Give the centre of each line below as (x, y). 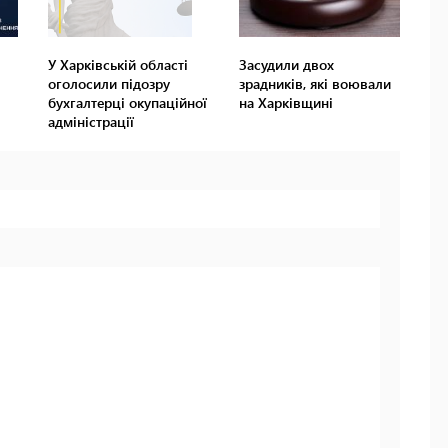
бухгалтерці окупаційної (128, 103)
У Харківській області (118, 65)
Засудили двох (286, 65)
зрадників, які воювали (314, 84)
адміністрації (91, 122)
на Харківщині (285, 103)
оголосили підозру (109, 84)
